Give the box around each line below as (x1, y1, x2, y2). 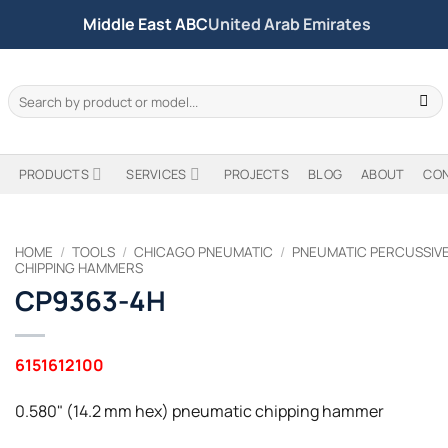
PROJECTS (223, 165, 289, 183)
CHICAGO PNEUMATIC (134, 243, 274, 261)
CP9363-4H (15, 281, 166, 319)
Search (7, 84, 49, 102)
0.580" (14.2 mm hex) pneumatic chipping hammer (15, 399, 384, 422)
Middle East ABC (83, 13, 208, 35)
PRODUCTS (18, 165, 89, 183)
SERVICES (126, 165, 187, 183)
